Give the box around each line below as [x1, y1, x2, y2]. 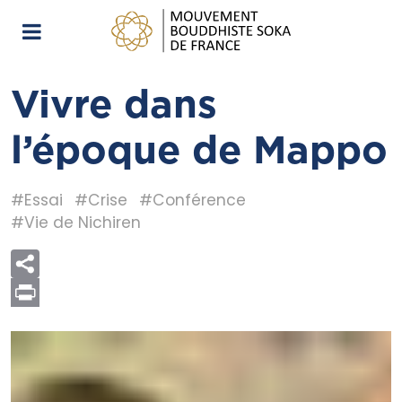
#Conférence [139, 189, 246, 212]
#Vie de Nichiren [11, 212, 141, 234]
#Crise [74, 189, 127, 212]
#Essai [11, 189, 63, 212]
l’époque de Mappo [11, 132, 388, 172]
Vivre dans [11, 86, 217, 127]
